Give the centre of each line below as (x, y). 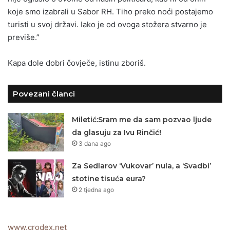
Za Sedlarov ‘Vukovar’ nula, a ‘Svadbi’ (142, 166)
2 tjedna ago (97, 190)
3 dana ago (95, 144)
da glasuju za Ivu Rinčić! (117, 133)
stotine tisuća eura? (109, 179)
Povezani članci (44, 94)
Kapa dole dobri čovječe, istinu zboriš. (77, 63)
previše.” (24, 37)
